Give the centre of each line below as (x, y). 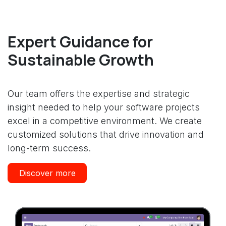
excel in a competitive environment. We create (105, 121)
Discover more (47, 173)
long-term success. (49, 148)
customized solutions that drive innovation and (106, 134)
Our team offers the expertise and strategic (99, 93)
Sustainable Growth (81, 60)
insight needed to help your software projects (104, 107)
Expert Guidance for (80, 41)
